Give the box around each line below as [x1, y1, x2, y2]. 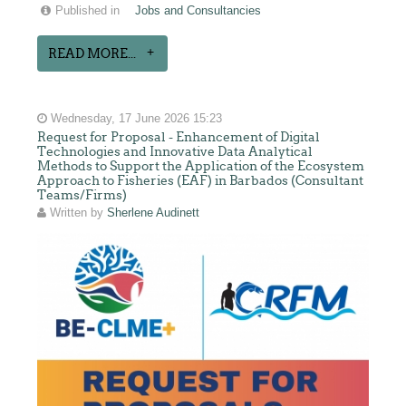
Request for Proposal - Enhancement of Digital [37, 130, 321, 145]
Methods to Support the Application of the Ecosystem [37, 159, 365, 174]
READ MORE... [48, 46, 137, 62]
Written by [46, 207, 108, 220]
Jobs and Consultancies [135, 5, 262, 18]
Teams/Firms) [37, 188, 128, 203]
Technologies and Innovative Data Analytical [37, 144, 314, 159]
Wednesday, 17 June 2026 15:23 [47, 112, 223, 126]
